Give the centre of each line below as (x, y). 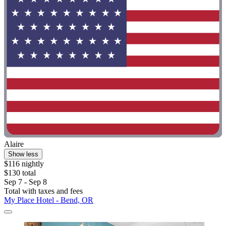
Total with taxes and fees (43, 191)
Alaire (14, 144)
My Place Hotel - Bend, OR (49, 200)
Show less (23, 154)
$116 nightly (24, 163)
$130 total (20, 173)
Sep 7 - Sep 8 (25, 182)
